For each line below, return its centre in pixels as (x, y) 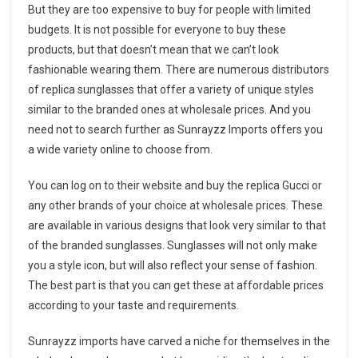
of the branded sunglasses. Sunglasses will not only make (173, 245)
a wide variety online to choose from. (120, 149)
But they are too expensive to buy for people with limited (169, 9)
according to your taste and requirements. (133, 305)
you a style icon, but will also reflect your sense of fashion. (173, 265)
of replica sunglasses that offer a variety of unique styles (171, 89)
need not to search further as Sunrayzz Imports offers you (175, 129)
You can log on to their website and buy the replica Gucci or (175, 185)
